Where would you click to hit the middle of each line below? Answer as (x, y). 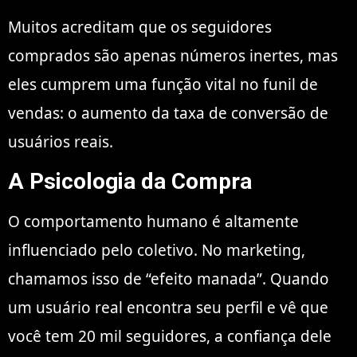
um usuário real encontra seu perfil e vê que (168, 307)
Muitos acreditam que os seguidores (140, 27)
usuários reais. (61, 142)
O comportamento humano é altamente (153, 221)
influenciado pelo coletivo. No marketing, (157, 250)
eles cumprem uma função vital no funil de (163, 85)
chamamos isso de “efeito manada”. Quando (169, 279)
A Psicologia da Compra (130, 181)
